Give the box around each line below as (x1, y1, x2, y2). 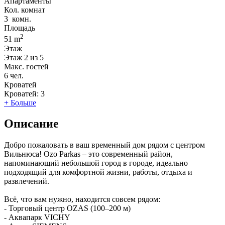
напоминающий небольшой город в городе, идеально (4, 159, 188, 168)
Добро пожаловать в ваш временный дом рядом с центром (4, 141, 205, 150)
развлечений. (4, 177, 49, 186)
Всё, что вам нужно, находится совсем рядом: (4, 195, 160, 204)
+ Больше (4, 98, 36, 107)
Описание (4, 117, 59, 131)
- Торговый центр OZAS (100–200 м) (4, 204, 131, 213)
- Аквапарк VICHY (4, 213, 70, 222)
